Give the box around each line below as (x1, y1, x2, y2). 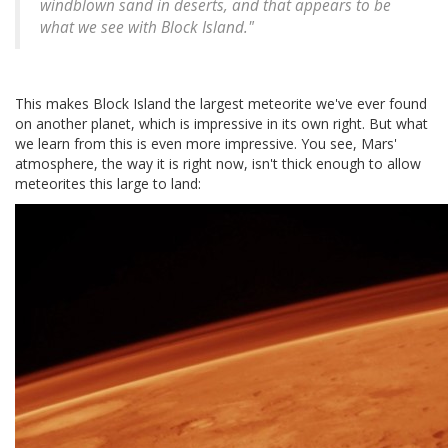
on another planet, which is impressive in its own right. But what (15, 114, 428, 134)
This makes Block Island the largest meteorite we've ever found (15, 94, 427, 114)
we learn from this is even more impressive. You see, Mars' (15, 134, 397, 154)
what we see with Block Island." (40, 17, 254, 39)
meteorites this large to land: (15, 174, 201, 194)
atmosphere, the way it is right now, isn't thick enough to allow (15, 154, 421, 174)
